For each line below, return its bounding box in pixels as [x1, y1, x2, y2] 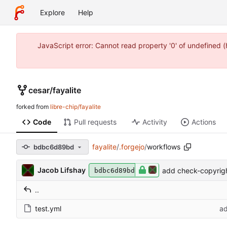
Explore [40, 8, 65, 17]
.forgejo [119, 142, 144, 152]
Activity [142, 118, 167, 127]
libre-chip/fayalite [50, 103, 101, 111]
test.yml [35, 204, 61, 213]
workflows [146, 142, 180, 152]
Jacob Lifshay [37, 166, 86, 175]
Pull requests [73, 118, 117, 127]
